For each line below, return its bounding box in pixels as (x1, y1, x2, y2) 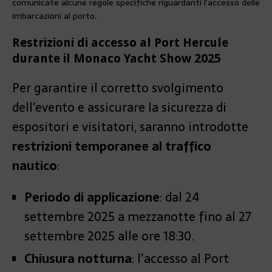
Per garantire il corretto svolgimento (12, 78, 223, 98)
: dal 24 (160, 188, 199, 208)
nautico (12, 156, 57, 176)
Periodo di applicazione (24, 188, 160, 208)
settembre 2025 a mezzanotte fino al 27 (24, 207, 251, 227)
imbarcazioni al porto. (12, 9, 97, 23)
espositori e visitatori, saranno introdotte (12, 117, 248, 137)
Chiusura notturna (24, 249, 132, 269)
